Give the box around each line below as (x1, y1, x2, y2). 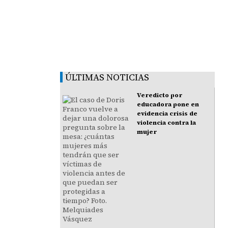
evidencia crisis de (137, 109, 198, 118)
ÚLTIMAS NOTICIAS (65, 71, 150, 84)
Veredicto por (137, 91, 183, 100)
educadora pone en (137, 100, 199, 109)
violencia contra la (137, 119, 196, 127)
